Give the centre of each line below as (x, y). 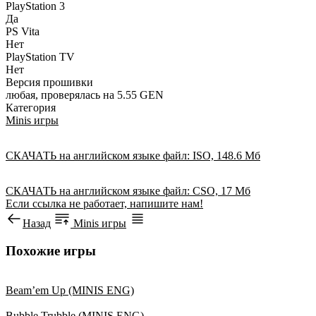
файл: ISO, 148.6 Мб (212, 155)
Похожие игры (51, 250)
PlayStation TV (40, 56)
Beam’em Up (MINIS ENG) (70, 291)
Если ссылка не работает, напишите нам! (104, 203)
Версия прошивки (49, 82)
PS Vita (23, 31)
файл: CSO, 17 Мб (207, 190)
